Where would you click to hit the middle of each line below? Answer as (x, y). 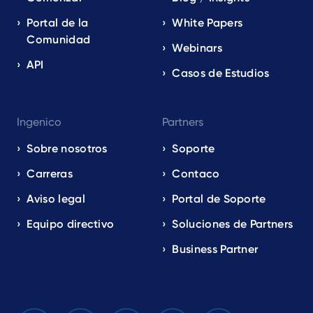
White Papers (208, 23)
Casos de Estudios (221, 73)
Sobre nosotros (67, 149)
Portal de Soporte (219, 199)
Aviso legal (56, 199)
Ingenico (39, 122)
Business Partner (215, 249)
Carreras (50, 174)
